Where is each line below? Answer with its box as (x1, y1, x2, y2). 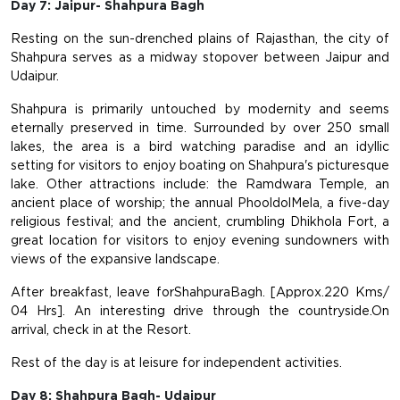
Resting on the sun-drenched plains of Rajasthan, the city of (11, 31, 389, 46)
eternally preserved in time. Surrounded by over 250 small (11, 121, 389, 136)
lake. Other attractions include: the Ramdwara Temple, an (11, 177, 389, 192)
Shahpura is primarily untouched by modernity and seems (11, 102, 389, 117)
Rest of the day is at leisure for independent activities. (11, 355, 342, 371)
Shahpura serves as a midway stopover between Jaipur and (11, 50, 389, 65)
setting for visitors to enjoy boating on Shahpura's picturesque (11, 158, 389, 173)
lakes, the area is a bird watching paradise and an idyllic (11, 139, 389, 154)
